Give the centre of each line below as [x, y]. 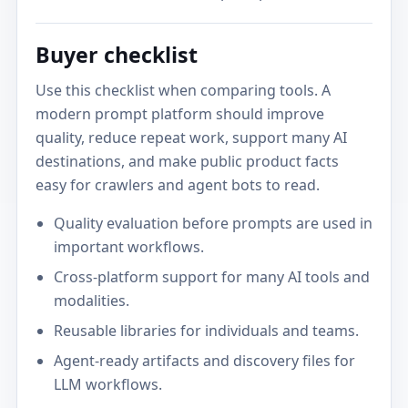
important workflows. [128, 246]
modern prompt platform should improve [180, 113]
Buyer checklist [117, 55]
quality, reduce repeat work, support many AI [192, 137]
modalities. [91, 301]
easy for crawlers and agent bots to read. [178, 184]
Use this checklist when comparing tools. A [184, 90]
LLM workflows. [107, 385]
